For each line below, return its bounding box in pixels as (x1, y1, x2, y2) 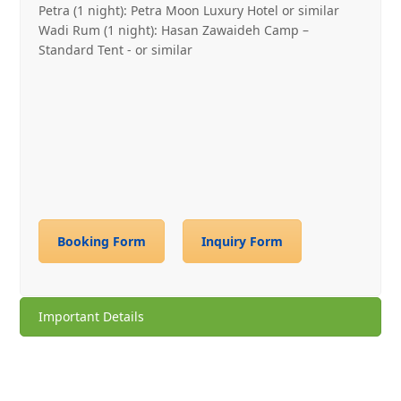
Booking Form (57, 233, 147, 250)
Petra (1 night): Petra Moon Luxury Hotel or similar (38, 2, 340, 19)
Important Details (38, 307, 145, 325)
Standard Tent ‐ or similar (38, 41, 193, 58)
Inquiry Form (201, 233, 284, 250)
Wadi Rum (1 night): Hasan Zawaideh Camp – (38, 21, 310, 38)
